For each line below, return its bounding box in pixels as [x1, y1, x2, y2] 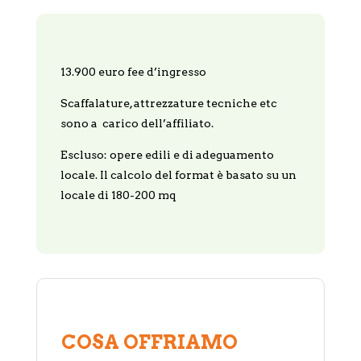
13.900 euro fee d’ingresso [60, 64, 206, 78]
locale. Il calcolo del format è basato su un [60, 168, 297, 181]
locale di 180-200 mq [60, 188, 176, 201]
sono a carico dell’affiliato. [60, 116, 214, 130]
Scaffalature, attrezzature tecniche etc [60, 96, 277, 110]
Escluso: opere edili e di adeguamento [60, 147, 274, 161]
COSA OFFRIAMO [60, 330, 238, 354]
